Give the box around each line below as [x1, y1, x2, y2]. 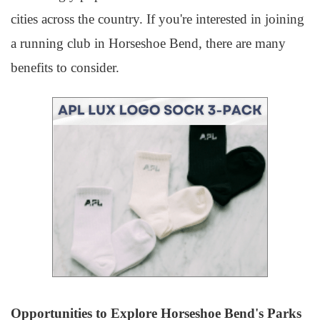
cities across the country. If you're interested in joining [11, 11, 304, 26]
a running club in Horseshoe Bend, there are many [11, 36, 286, 51]
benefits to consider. [11, 60, 119, 75]
